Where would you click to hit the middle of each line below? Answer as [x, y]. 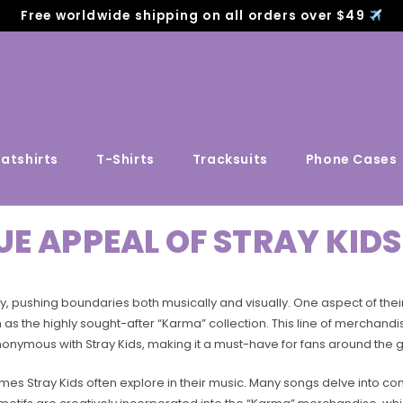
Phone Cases [351, 159]
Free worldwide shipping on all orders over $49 [195, 16]
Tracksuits [230, 159]
